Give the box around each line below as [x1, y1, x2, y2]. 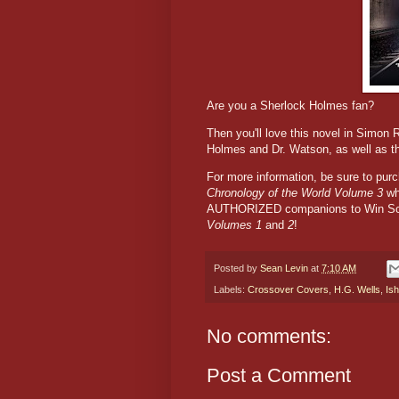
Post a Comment [207, 364, 351, 387]
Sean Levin [260, 263, 308, 274]
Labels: [214, 284, 248, 296]
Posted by [214, 263, 260, 274]
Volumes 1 [207, 218, 265, 232]
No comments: [207, 325, 331, 348]
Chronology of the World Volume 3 [207, 186, 387, 200]
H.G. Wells [334, 284, 380, 296]
